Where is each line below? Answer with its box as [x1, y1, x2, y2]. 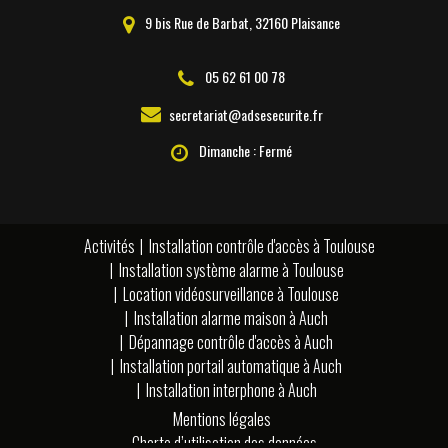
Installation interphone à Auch [145, 377, 317, 402]
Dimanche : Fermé [196, 139, 292, 161]
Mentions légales [172, 406, 271, 431]
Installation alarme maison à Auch [134, 305, 328, 330]
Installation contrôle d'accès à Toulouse [148, 233, 375, 258]
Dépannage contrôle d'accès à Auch [129, 329, 333, 354]
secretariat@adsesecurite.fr [168, 103, 323, 125]
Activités [83, 233, 135, 258]
